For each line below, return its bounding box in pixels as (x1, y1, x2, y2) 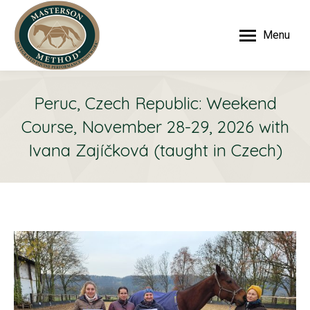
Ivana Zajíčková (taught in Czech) (28, 140, 282, 161)
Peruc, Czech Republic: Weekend (33, 93, 277, 113)
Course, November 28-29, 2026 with (21, 116, 289, 137)
